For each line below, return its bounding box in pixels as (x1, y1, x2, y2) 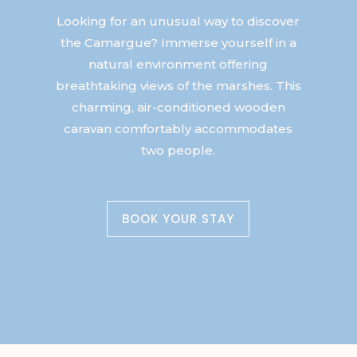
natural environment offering (88, 56, 269, 72)
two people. (141, 142, 216, 158)
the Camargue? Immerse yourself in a (60, 34, 296, 50)
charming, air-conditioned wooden (71, 99, 285, 115)
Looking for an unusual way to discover (57, 13, 300, 29)
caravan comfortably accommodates (64, 120, 293, 136)
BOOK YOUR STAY (122, 210, 235, 227)
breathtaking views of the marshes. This (55, 77, 301, 93)
